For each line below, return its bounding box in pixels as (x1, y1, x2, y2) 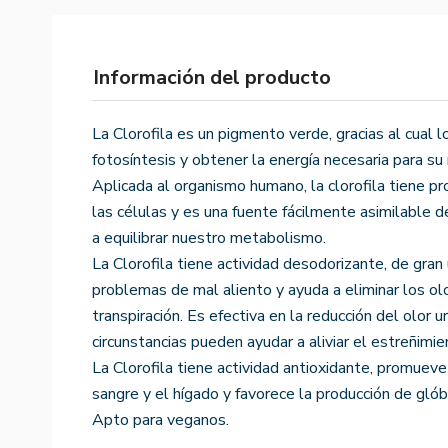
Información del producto (93, 63, 331, 91)
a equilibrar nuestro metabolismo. (92, 226, 326, 249)
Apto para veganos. (92, 408, 229, 431)
